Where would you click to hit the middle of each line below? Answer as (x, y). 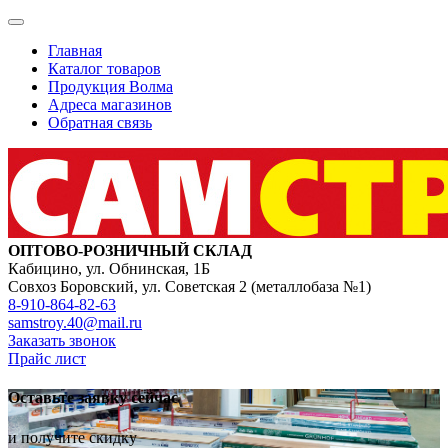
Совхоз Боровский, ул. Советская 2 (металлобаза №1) (189, 286)
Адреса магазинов (110, 104)
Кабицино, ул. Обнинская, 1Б (109, 268)
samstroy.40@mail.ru (75, 322)
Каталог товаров (104, 68)
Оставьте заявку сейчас (93, 398)
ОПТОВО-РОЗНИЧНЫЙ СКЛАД (130, 250)
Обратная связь (100, 122)
